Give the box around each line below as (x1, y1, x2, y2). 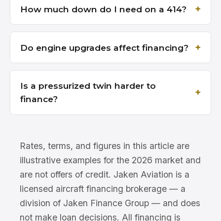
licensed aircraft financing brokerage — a (20, 183, 185, 194)
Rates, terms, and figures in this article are (20, 140, 189, 151)
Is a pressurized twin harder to (20, 80, 156, 91)
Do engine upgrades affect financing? (20, 42, 188, 53)
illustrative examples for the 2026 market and (20, 154, 201, 165)
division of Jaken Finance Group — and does (20, 197, 200, 208)
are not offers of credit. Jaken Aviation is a (20, 169, 189, 180)
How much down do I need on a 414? (20, 3, 186, 14)
